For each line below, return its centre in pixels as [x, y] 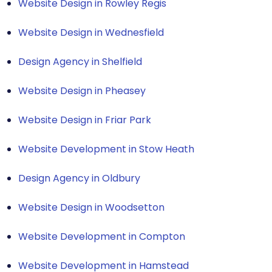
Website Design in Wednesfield [91, 32]
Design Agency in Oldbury [79, 178]
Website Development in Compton [102, 236]
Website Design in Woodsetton [91, 207]
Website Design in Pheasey [82, 90]
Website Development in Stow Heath [106, 149]
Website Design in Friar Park [85, 120]
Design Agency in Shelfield [80, 61]
